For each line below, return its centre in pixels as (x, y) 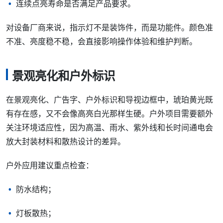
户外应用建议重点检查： (50, 166)
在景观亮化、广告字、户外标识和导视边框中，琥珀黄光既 (110, 100)
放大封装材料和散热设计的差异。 (66, 142)
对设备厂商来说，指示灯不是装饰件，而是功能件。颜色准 (110, 27)
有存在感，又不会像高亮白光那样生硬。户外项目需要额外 (110, 114)
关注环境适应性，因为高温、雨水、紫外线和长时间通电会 (110, 128)
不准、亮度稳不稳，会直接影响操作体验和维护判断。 (102, 41)
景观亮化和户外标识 (63, 76)
